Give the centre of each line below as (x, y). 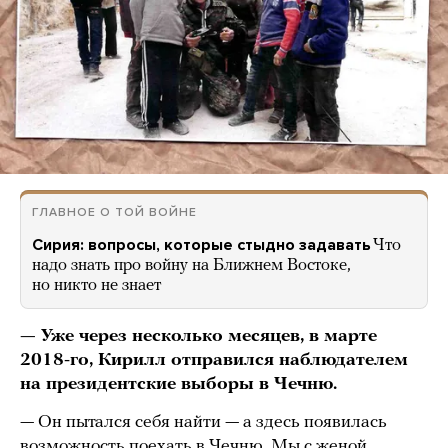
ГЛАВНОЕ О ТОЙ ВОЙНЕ (114, 212)
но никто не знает (96, 286)
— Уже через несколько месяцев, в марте (198, 337)
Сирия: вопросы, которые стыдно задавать (201, 245)
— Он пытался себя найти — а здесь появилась (203, 423)
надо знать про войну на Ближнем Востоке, (191, 266)
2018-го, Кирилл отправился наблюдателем (214, 361)
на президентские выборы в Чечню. (178, 385)
